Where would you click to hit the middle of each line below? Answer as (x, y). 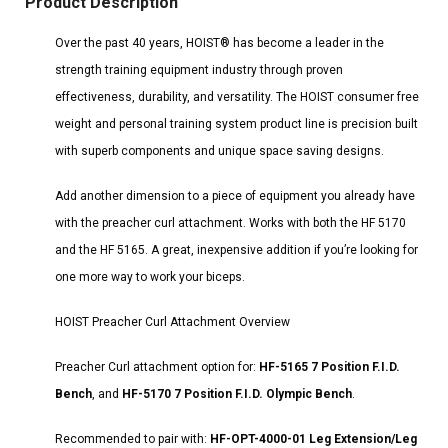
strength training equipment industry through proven (199, 69)
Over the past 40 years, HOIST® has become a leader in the (219, 42)
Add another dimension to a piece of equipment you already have (235, 195)
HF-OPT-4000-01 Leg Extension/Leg (313, 438)
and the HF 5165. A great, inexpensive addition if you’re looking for (236, 249)
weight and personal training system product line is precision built (236, 123)
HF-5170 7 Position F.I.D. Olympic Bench (237, 393)
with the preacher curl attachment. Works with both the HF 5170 (230, 222)
